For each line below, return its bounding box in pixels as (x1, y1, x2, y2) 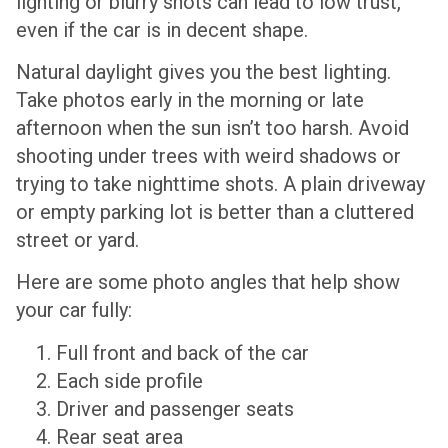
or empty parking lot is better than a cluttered (16, 199, 414, 224)
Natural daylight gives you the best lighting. (16, 59, 391, 84)
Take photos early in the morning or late (16, 87, 364, 112)
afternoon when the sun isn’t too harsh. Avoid (16, 115, 409, 140)
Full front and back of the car (56, 340, 309, 365)
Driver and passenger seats (56, 396, 294, 421)
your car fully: (16, 298, 132, 323)
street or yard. (16, 227, 139, 252)
